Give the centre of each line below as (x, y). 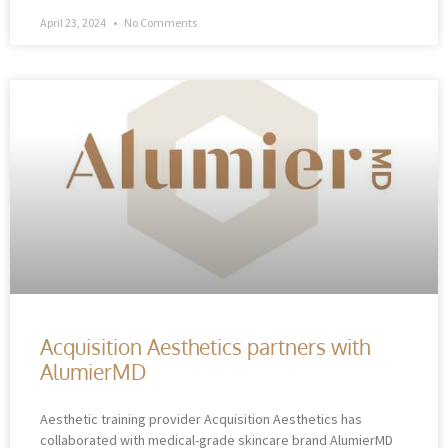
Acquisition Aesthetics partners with (205, 346)
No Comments (159, 22)
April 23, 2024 (74, 22)
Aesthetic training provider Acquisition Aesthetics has (201, 418)
